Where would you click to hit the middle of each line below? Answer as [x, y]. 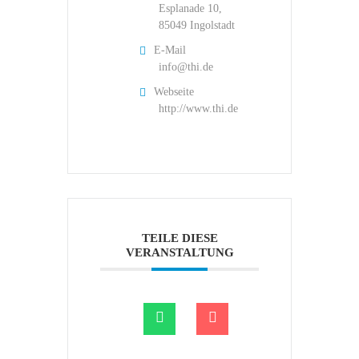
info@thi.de [186, 67]
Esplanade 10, [190, 8]
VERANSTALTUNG [179, 252]
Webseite [174, 91]
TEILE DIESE [179, 238]
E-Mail [170, 50]
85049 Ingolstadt [197, 25]
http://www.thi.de [198, 108]
